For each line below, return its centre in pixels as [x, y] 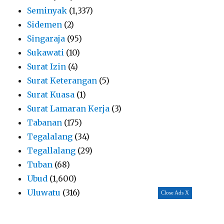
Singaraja [46, 39]
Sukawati [46, 53]
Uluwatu [44, 193]
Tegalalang [50, 137]
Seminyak [47, 11]
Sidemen [45, 25]
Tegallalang [51, 151]
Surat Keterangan [62, 81]
